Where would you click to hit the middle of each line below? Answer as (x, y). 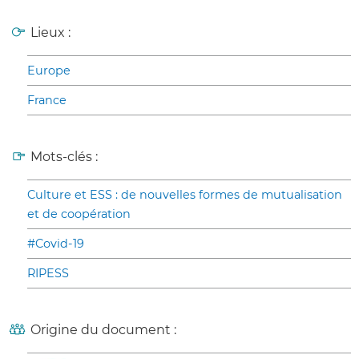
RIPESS (48, 274)
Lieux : (50, 33)
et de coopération (79, 214)
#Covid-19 (56, 244)
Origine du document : (103, 330)
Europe (49, 71)
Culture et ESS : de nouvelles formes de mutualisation (185, 195)
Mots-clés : (64, 157)
